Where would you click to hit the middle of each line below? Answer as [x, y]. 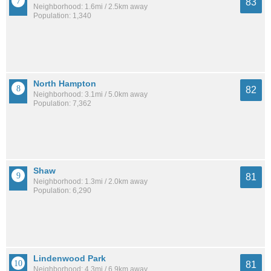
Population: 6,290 [62, 191]
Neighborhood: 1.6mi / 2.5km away [90, 6]
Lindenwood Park [70, 258]
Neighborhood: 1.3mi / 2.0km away [90, 182]
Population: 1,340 [62, 15]
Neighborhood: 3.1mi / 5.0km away [90, 94]
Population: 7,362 [62, 103]
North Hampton [65, 83]
